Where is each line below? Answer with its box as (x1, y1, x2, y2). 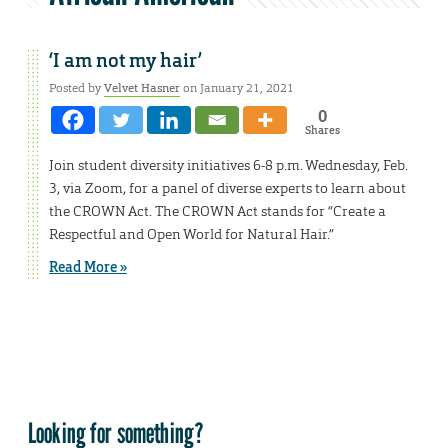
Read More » (49, 258, 127, 277)
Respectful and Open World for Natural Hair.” (49, 225, 334, 244)
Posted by (49, 80, 104, 97)
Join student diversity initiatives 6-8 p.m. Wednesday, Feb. (49, 156, 408, 175)
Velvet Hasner (104, 80, 180, 97)
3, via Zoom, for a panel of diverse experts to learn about (49, 179, 406, 198)
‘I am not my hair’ (49, 49, 202, 74)
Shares (304, 123, 340, 138)
